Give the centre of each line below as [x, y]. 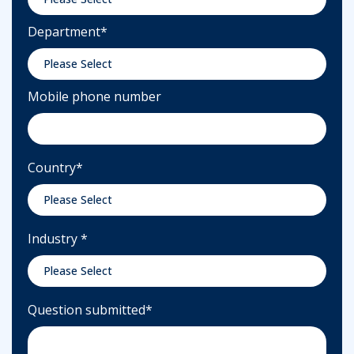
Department [64, 31]
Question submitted [115, 309]
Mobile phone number [94, 96]
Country [52, 167]
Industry [54, 238]
